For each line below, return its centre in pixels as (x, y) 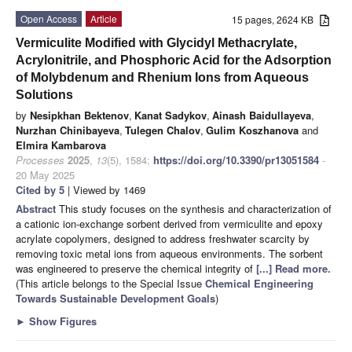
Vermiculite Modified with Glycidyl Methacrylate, (156, 42)
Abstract (37, 208)
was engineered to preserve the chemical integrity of (136, 268)
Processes (40, 159)
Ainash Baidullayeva (262, 115)
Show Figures (61, 321)
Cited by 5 (40, 189)
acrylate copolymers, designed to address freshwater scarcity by (163, 238)
